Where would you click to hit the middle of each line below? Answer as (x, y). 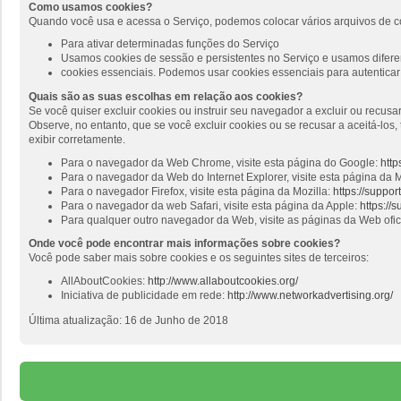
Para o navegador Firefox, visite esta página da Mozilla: (197, 191)
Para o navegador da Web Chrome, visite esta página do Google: (221, 162)
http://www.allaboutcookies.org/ (223, 282)
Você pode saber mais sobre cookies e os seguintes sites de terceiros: (199, 258)
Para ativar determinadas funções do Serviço (170, 44)
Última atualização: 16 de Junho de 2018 (128, 320)
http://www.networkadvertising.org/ (310, 296)
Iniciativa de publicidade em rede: (144, 296)
